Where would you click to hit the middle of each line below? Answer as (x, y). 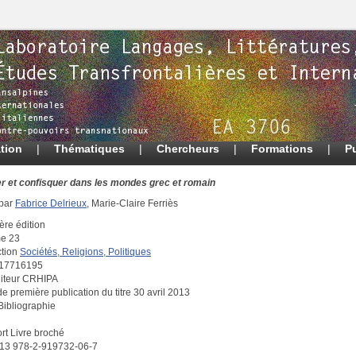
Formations (282, 149)
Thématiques (89, 149)
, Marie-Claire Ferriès (132, 204)
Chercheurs (188, 149)
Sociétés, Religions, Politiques (85, 252)
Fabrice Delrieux (51, 204)
